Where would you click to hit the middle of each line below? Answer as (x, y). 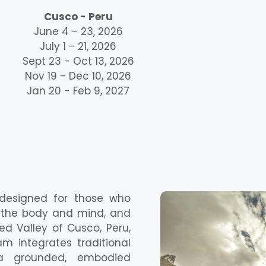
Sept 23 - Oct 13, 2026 (78, 61)
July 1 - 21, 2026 (78, 46)
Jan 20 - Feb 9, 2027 (78, 91)
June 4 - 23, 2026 (78, 31)
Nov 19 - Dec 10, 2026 (78, 76)
